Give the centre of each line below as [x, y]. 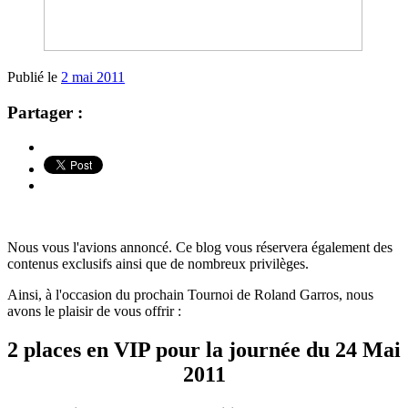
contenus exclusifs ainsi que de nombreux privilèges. [158, 264]
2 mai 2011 [93, 76]
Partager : [45, 112]
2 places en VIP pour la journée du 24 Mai [204, 350]
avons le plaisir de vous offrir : [94, 311]
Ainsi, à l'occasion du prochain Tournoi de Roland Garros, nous [190, 295]
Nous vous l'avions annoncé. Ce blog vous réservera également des [200, 248]
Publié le [34, 76]
